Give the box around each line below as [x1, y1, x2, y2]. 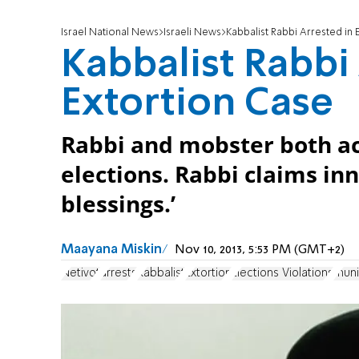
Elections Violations [232, 267, 333, 279]
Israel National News [61, 27, 159, 38]
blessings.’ [61, 189, 175, 220]
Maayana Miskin [61, 244, 162, 257]
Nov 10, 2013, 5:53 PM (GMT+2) [175, 244, 345, 257]
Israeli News [163, 27, 221, 38]
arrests [100, 267, 137, 279]
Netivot [61, 267, 100, 279]
